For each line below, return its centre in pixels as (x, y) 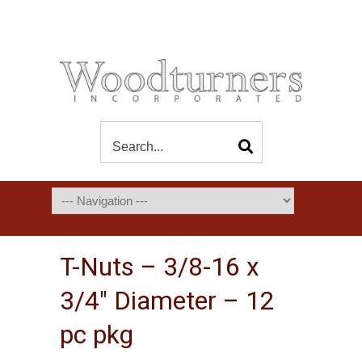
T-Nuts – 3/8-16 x (160, 267)
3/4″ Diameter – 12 (167, 301)
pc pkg (97, 335)
